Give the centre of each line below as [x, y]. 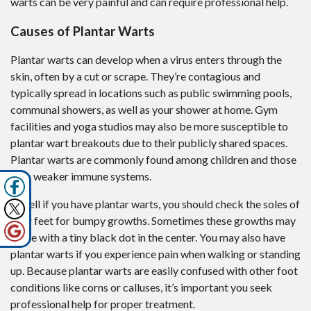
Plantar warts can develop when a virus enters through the [146, 60]
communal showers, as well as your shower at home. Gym [144, 110]
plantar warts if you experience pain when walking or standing [155, 254]
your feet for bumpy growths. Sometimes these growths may [153, 221]
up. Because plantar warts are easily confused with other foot [154, 271]
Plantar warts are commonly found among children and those [153, 160]
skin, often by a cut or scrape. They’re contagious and [135, 76]
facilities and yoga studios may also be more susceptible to [149, 126]
